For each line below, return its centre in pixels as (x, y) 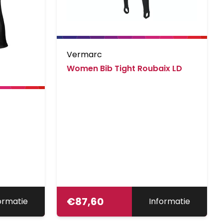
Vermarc (84, 54)
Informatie (169, 201)
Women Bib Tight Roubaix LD (124, 68)
